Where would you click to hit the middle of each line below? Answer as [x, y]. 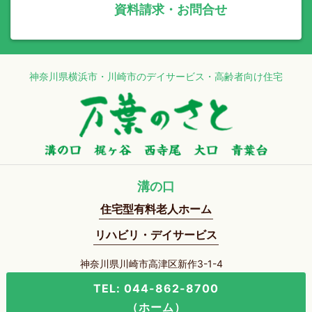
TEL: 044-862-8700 [156, 289]
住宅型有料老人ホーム [156, 209]
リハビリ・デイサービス [156, 235]
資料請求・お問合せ [171, 9]
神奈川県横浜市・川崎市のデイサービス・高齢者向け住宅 [156, 77]
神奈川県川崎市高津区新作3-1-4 [156, 264]
